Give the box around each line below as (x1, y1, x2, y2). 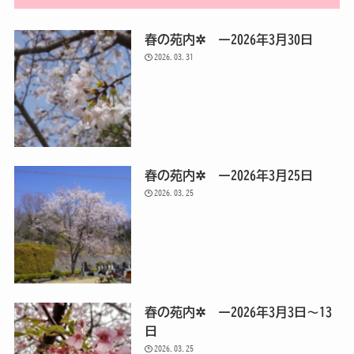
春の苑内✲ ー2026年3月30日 (144, 32, 313, 46)
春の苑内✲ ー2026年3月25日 (144, 169, 313, 183)
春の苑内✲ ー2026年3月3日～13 (144, 305, 332, 318)
